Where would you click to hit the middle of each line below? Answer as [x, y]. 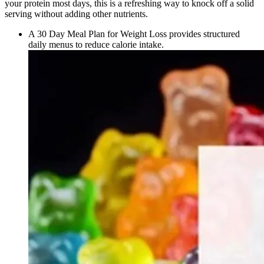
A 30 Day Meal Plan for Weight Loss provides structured [134, 34]
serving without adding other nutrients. [76, 14]
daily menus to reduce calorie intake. [96, 45]
